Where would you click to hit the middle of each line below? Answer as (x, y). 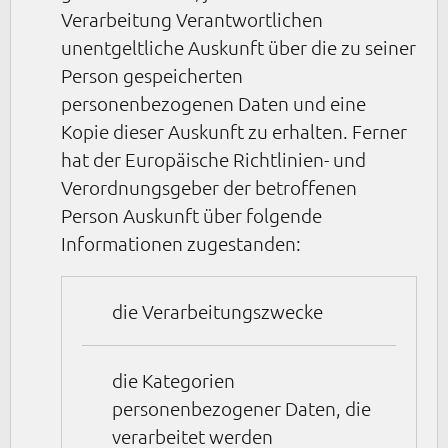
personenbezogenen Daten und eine (213, 103)
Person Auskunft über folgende (191, 215)
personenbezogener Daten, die (241, 408)
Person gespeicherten (152, 75)
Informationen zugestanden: (181, 243)
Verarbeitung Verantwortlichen (192, 19)
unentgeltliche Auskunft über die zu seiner (238, 47)
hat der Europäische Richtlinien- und (213, 159)
